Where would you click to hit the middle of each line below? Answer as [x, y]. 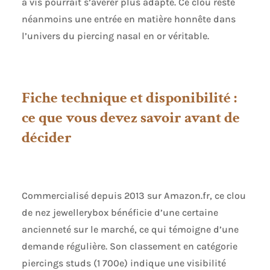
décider [46, 138]
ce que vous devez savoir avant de [130, 118]
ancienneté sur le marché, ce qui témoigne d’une [130, 230]
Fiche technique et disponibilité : [129, 98]
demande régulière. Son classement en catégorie [129, 246]
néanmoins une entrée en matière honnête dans [128, 19]
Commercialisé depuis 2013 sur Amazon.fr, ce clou [133, 196]
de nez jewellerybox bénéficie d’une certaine [120, 213]
